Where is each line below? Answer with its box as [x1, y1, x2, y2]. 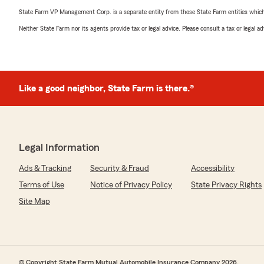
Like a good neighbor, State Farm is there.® [19, 84, 194, 93]
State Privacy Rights [191, 181, 262, 189]
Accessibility [191, 164, 235, 173]
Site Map [19, 197, 50, 206]
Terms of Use [19, 181, 64, 189]
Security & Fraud [90, 164, 149, 173]
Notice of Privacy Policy [90, 181, 172, 189]
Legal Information [19, 142, 100, 153]
